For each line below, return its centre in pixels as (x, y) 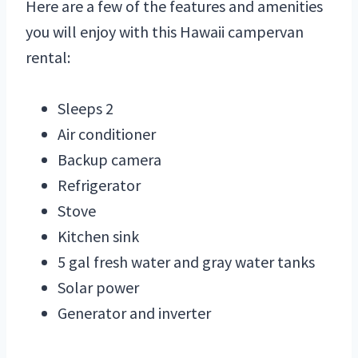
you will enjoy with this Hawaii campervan (165, 32)
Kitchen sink (98, 237)
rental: (48, 58)
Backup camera (109, 160)
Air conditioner (107, 134)
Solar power (98, 288)
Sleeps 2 (86, 109)
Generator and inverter (134, 313)
